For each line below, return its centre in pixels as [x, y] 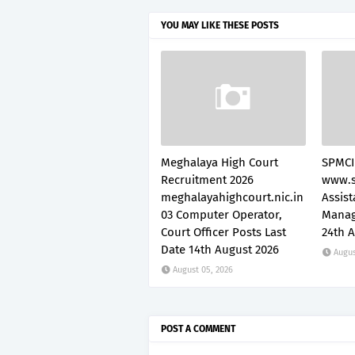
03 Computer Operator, [221, 215]
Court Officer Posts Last [223, 232]
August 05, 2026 [203, 270]
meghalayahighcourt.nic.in [232, 197]
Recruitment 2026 [207, 180]
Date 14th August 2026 [220, 250]
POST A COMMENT [198, 329]
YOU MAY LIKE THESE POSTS [220, 25]
